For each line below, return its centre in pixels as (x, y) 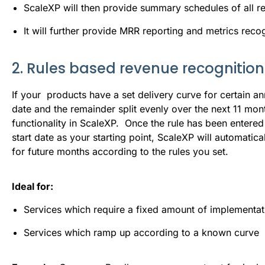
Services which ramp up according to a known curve (141, 232)
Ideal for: (33, 186)
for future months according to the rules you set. (120, 151)
